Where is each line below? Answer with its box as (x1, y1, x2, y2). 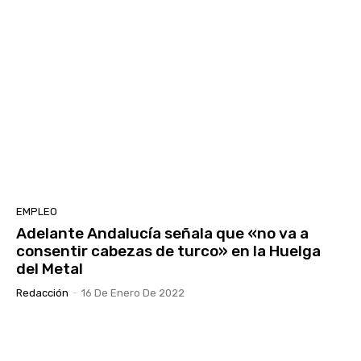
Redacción (16, 286, 68, 299)
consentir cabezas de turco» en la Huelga (16, 241, 321, 260)
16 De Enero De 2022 (81, 286, 185, 299)
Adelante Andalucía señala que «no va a (16, 223, 309, 243)
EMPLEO (16, 205, 57, 218)
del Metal (16, 259, 83, 278)
